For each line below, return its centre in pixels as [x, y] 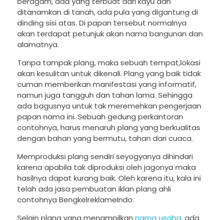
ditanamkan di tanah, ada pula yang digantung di [108, 12]
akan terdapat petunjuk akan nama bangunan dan [110, 34]
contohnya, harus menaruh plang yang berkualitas [109, 128]
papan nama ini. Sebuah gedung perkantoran [100, 117]
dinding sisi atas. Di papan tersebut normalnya [102, 23]
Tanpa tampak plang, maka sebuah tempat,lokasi [109, 63]
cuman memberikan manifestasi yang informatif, [107, 84]
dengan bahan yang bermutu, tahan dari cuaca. [105, 138]
